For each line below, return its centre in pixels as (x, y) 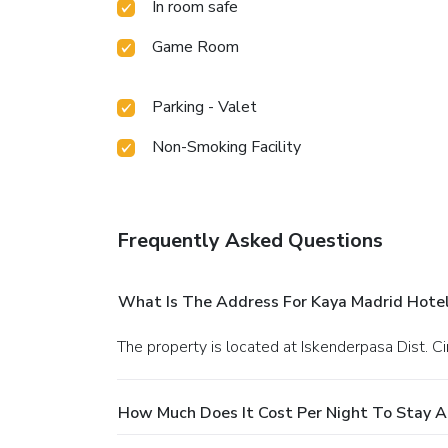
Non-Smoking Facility (226, 146)
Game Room (195, 46)
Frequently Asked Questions (250, 240)
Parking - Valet (204, 106)
